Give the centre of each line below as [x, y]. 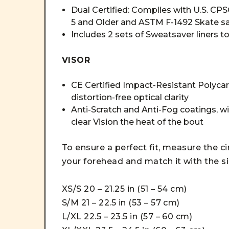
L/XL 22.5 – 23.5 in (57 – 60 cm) [127, 216]
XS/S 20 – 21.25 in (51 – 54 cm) [124, 189]
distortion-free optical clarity [130, 97]
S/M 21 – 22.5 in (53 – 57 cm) [121, 203]
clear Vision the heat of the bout [138, 122]
